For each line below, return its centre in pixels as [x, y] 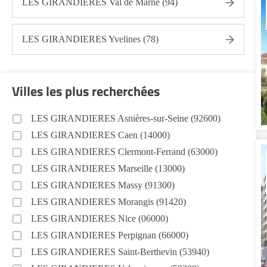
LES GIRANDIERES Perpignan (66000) [110, 235]
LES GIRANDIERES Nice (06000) [100, 218]
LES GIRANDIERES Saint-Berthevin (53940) [120, 252]
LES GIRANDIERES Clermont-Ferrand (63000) [124, 152]
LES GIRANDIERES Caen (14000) [100, 135]
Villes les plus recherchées [86, 91]
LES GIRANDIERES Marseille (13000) [108, 168]
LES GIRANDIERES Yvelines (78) [90, 39]
